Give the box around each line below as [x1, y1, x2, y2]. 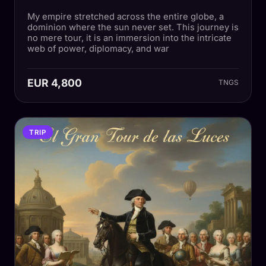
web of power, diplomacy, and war [27, 43, 169, 54]
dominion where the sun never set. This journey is [27, 21, 239, 33]
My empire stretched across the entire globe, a [27, 11, 224, 22]
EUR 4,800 [27, 76, 82, 89]
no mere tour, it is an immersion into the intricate [27, 32, 232, 43]
